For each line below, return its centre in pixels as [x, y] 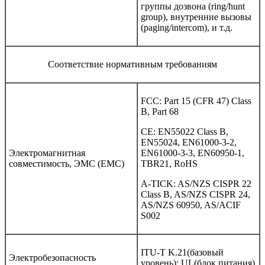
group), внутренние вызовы [196, 17]
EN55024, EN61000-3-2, [189, 142]
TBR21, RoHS [169, 163]
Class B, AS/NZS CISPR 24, [195, 194]
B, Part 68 [160, 111]
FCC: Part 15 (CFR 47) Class [196, 101]
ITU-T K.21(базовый [182, 252]
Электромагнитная [47, 153]
